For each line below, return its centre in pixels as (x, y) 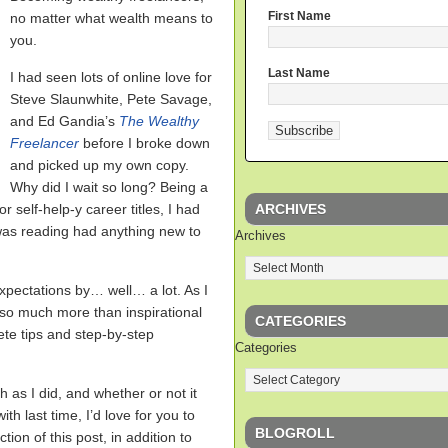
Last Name (299, 73)
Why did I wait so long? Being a (109, 187)
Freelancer (44, 143)
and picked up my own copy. (99, 165)
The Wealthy (159, 121)
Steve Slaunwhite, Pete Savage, (111, 99)
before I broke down (146, 143)
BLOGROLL (295, 432)
